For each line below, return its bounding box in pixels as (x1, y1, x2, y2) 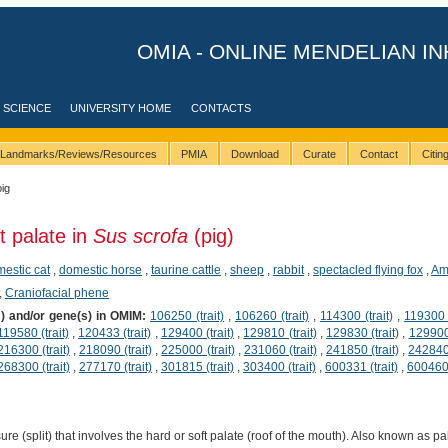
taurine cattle (150, 262, 221, 277)
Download (230, 148, 279, 161)
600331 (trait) (324, 359, 398, 374)
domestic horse (58, 262, 142, 277)
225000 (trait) (161, 342, 235, 357)
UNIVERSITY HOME (70, 102, 172, 114)
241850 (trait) (326, 342, 400, 357)
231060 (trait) (243, 342, 317, 357)
